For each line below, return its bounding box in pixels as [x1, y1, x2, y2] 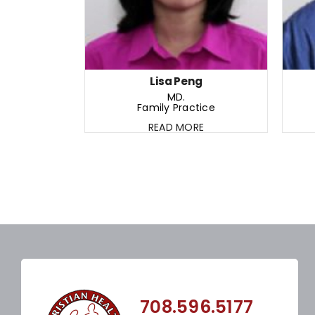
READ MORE [148, 120, 205, 135]
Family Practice [137, 101, 215, 115]
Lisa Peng [150, 74, 202, 89]
